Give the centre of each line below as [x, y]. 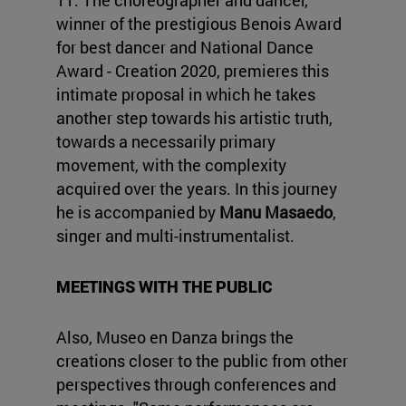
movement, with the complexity [171, 165]
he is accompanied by [138, 213]
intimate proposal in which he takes [186, 95]
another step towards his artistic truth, [194, 118]
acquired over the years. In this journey [197, 189]
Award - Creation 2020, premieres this [193, 71]
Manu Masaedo [276, 213]
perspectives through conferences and [196, 385]
